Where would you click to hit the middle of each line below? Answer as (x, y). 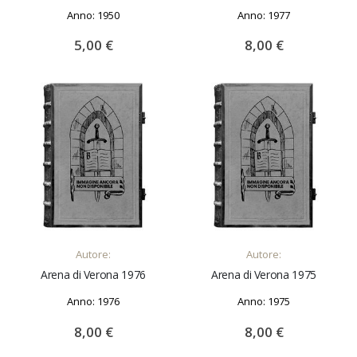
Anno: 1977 (264, 15)
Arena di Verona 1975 (264, 275)
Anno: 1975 (264, 301)
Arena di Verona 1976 (93, 275)
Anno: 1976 (93, 301)
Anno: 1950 (93, 15)
